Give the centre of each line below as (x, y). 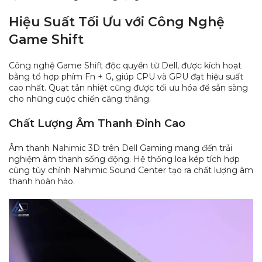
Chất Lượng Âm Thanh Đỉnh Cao (97, 123)
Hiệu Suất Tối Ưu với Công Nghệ (117, 22)
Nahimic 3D (76, 148)
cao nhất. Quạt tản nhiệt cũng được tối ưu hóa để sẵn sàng (128, 87)
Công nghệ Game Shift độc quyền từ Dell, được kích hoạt (125, 65)
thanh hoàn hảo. (42, 181)
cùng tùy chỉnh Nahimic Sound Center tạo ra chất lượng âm (131, 170)
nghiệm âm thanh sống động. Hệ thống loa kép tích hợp (124, 159)
